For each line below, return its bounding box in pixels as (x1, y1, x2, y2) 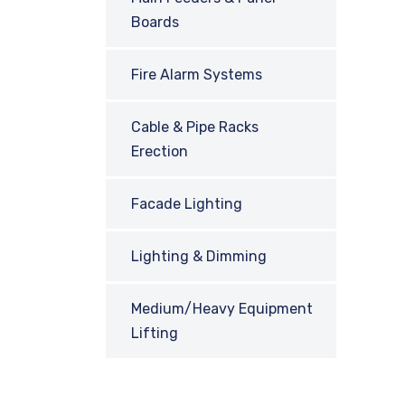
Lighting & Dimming (131, 248, 267, 265)
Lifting (131, 325, 178, 342)
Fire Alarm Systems (131, 66, 262, 83)
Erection (131, 143, 188, 160)
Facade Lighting (131, 195, 242, 212)
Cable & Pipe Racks (131, 118, 259, 136)
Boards (131, 14, 179, 31)
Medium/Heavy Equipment (131, 300, 313, 317)
